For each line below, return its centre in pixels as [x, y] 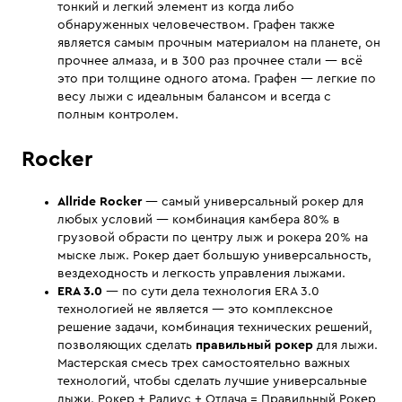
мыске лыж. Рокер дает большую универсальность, [214, 256]
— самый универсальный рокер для [253, 202]
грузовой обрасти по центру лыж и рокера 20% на [213, 238]
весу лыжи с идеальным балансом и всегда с [194, 97]
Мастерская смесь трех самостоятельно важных [204, 364]
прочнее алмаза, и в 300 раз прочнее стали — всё [210, 61]
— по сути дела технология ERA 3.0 [211, 292]
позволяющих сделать [127, 346]
